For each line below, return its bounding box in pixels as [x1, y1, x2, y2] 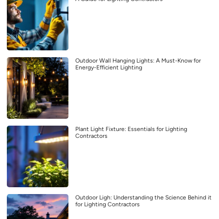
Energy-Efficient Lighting [75, 64, 142, 71]
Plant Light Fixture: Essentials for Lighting [75, 125, 187, 132]
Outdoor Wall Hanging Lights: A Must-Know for [75, 57, 201, 64]
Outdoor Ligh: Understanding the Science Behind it [75, 194, 212, 201]
